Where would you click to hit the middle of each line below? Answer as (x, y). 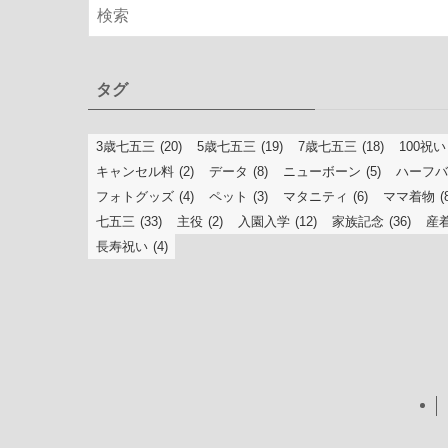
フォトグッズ (135, 197)
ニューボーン (322, 172)
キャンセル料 (135, 172)
